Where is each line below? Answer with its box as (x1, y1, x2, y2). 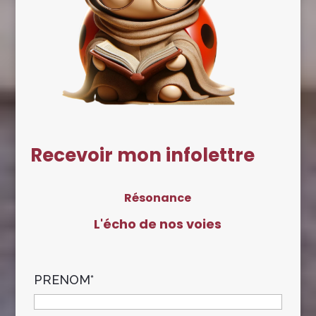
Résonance (124, 189, 192, 206)
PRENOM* (33, 272, 94, 287)
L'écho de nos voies (94, 214, 222, 233)
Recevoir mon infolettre (30, 142, 255, 168)
